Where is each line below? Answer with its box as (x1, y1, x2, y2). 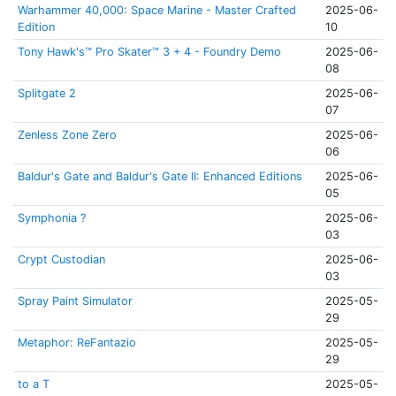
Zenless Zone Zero (17, 128, 117, 141)
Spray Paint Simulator (17, 294, 133, 308)
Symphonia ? (17, 211, 86, 225)
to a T (17, 377, 49, 391)
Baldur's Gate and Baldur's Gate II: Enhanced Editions (17, 170, 302, 183)
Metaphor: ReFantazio (17, 336, 136, 349)
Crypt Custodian (17, 253, 105, 266)
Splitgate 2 (17, 87, 76, 100)
